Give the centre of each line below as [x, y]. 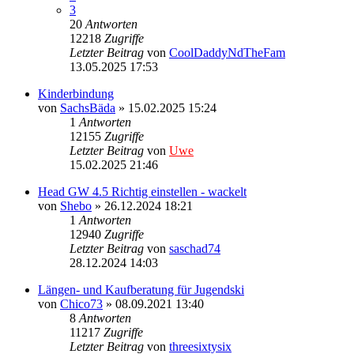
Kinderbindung [76, 93]
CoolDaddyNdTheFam [227, 52]
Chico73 [81, 303]
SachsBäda [88, 107]
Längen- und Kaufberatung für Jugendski [141, 289]
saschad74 [195, 248]
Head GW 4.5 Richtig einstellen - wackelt [142, 191]
